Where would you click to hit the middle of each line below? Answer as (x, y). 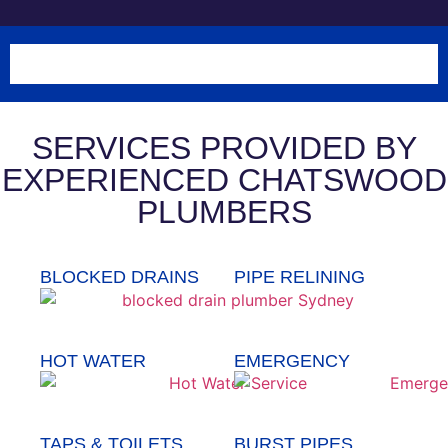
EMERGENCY (292, 360)
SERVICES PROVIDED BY (224, 148)
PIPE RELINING (299, 277)
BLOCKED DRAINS (119, 277)
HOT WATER (93, 360)
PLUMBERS (224, 212)
